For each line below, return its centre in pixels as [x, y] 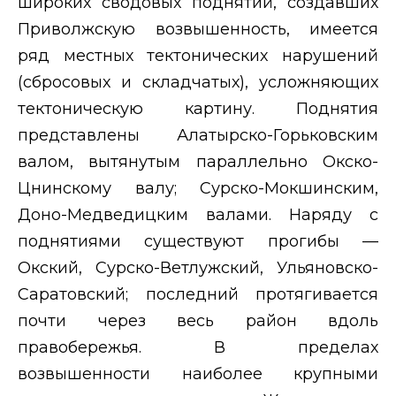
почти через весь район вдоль [198, 320]
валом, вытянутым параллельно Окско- [198, 161]
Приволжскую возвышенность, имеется [198, 29]
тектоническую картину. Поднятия [198, 108]
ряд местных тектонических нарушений [198, 55]
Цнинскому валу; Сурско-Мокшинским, [198, 188]
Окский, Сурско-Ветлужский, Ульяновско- [198, 267]
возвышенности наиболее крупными [198, 373]
